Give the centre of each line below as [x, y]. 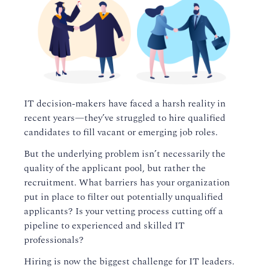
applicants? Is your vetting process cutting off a [124, 211]
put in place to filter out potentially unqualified [124, 197]
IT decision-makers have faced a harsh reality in [125, 104]
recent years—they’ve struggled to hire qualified [125, 118]
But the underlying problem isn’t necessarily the [125, 154]
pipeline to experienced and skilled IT [104, 226]
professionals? [54, 240]
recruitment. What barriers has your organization [127, 183]
